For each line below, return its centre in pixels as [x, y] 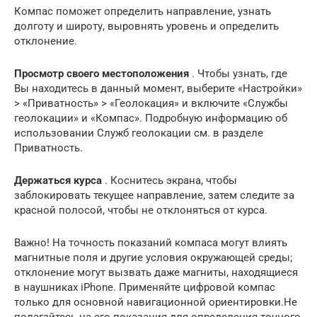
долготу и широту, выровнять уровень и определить [146, 26]
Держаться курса [58, 180]
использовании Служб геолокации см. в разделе [139, 133]
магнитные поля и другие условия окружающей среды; [153, 257]
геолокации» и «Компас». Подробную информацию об [151, 118]
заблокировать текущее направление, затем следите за [154, 195]
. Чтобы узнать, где [238, 73]
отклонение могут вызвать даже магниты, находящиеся [156, 272]
